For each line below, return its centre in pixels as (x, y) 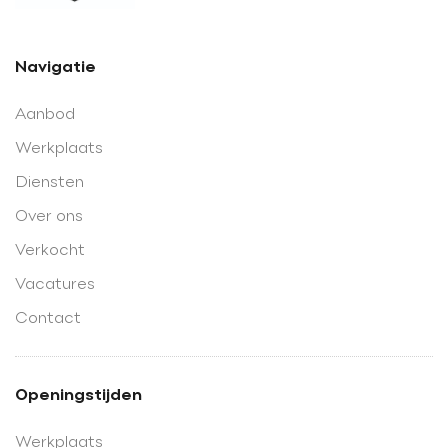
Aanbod (45, 114)
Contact (48, 318)
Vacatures (55, 284)
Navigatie (55, 67)
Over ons (49, 216)
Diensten (49, 182)
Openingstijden (78, 395)
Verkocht (50, 250)
